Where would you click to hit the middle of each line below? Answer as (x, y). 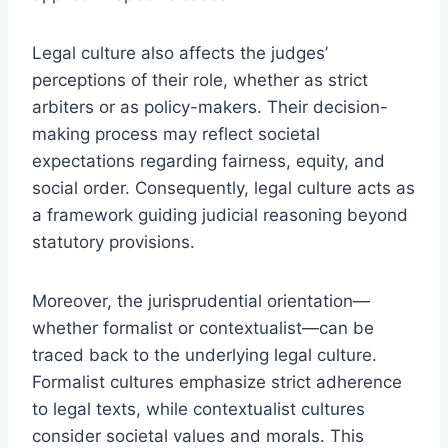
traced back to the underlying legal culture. (204, 354)
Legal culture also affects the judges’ (180, 52)
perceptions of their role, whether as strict (200, 79)
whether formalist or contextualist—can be (203, 327)
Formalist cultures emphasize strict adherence (217, 381)
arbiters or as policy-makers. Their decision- (210, 106)
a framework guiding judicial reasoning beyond (220, 214)
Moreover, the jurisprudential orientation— (201, 300)
